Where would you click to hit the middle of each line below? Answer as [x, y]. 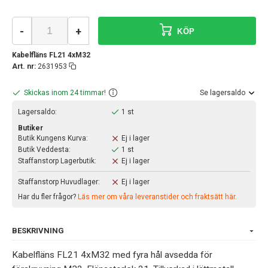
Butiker [31, 128]
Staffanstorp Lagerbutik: [57, 161]
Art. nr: [24, 66]
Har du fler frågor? [48, 197]
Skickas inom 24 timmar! [65, 92]
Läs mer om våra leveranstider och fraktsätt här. [157, 197]
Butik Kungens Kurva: [53, 138]
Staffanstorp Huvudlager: [59, 182]
